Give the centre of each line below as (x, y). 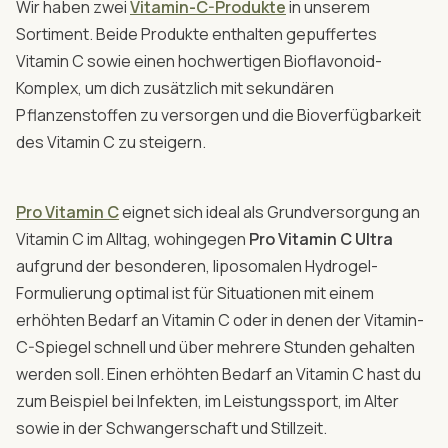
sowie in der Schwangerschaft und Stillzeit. (171, 427)
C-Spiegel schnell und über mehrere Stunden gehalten (215, 346)
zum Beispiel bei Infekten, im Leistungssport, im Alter (207, 400)
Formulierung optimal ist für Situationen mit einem (195, 292)
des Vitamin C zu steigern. (112, 141)
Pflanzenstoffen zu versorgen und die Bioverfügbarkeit (218, 114)
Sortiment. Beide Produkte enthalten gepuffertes (196, 33)
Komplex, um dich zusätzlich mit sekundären (175, 87)
